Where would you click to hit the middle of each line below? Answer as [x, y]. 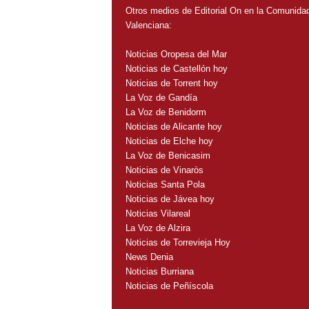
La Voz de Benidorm [166, 112]
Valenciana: [148, 25]
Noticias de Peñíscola [169, 286]
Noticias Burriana [159, 271]
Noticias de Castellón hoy [176, 68]
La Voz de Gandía [161, 97]
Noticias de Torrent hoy [171, 83]
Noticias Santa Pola [165, 184]
